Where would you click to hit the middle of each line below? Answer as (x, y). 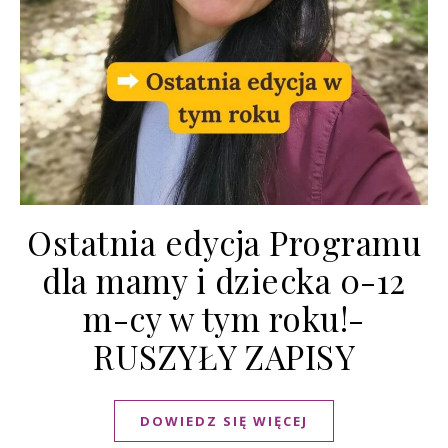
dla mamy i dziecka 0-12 (224, 280)
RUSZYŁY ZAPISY (224, 356)
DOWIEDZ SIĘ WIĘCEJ (224, 421)
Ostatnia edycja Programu (224, 242)
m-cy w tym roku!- (224, 318)
